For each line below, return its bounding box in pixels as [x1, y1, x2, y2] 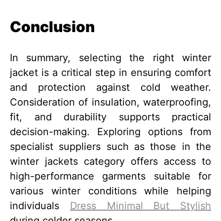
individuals [10, 200, 70, 212]
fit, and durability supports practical [10, 111, 211, 123]
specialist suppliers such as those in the [10, 141, 211, 153]
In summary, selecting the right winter [10, 52, 211, 64]
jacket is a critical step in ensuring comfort [10, 67, 211, 79]
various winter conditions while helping [10, 185, 211, 197]
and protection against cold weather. [10, 81, 211, 94]
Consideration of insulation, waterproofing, [10, 96, 211, 109]
